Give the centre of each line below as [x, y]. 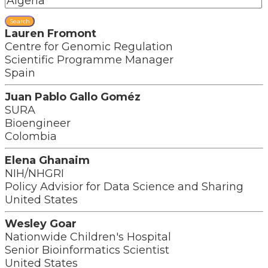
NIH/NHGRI [34, 173]
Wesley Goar [41, 224]
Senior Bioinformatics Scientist [87, 250]
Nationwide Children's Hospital [88, 237]
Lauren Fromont [51, 33]
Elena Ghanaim [47, 160]
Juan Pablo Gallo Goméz [73, 97]
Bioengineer [38, 123]
